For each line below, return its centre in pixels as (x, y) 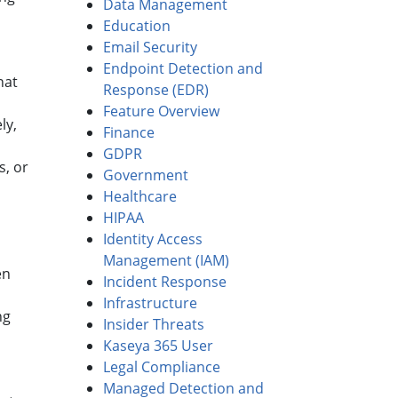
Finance (129, 133)
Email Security (150, 48)
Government (146, 175)
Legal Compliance (162, 367)
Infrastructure (150, 303)
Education (137, 26)
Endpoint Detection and (183, 69)
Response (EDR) (156, 90)
